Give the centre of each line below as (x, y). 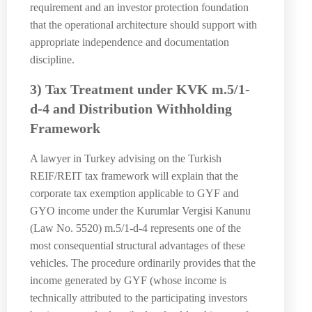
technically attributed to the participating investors (139, 297)
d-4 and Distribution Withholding (131, 109)
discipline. (52, 59)
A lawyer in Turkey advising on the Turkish (126, 158)
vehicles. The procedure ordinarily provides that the (143, 263)
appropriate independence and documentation (130, 42)
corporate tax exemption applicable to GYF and (134, 193)
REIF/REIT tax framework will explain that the (134, 175)
